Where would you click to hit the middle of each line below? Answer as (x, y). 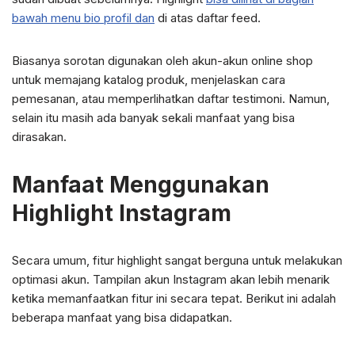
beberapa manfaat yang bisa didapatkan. (122, 317)
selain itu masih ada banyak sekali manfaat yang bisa (153, 118)
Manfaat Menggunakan (141, 185)
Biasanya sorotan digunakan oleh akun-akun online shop (162, 61)
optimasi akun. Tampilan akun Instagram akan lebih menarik (171, 279)
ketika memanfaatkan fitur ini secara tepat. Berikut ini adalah (174, 298)
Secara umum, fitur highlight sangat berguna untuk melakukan (177, 260)
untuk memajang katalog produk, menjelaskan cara (149, 80)
